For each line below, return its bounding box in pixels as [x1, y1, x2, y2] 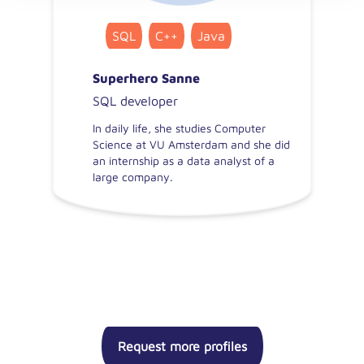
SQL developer [93, 93, 178, 108]
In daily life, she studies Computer [93, 121, 266, 135]
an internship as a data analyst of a [93, 154, 275, 167]
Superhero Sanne [93, 71, 200, 85]
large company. [93, 170, 173, 184]
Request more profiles [117, 339, 247, 353]
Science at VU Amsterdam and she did [93, 137, 290, 151]
